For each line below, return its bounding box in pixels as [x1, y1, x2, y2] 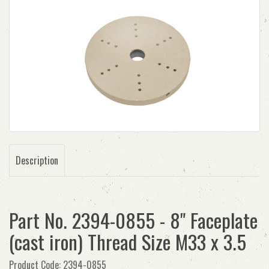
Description [16, 153, 58, 168]
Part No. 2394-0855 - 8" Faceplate [9, 205, 258, 235]
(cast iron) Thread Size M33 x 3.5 [9, 227, 246, 256]
